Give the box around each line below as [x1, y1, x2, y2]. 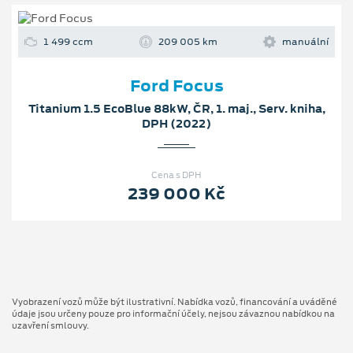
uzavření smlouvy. [12, 318, 89, 332]
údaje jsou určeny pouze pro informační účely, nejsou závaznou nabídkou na [12, 307, 335, 320]
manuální [282, 35, 329, 49]
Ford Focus [129, 75, 224, 98]
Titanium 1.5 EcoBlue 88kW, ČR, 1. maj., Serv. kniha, [28, 101, 325, 117]
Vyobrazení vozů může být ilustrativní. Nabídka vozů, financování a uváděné [12, 295, 337, 308]
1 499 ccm [43, 35, 93, 49]
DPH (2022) [142, 116, 211, 132]
